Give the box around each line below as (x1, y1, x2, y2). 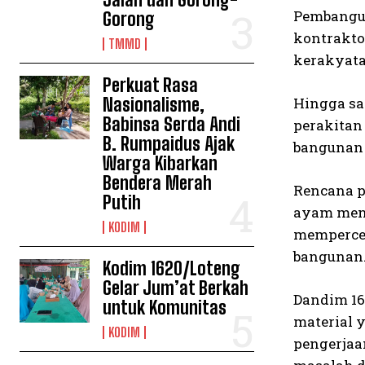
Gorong (103, 8, 156, 30)
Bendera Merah (103, 172, 213, 194)
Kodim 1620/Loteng (103, 257, 241, 279)
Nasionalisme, (103, 94, 205, 116)
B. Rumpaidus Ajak (103, 133, 235, 155)
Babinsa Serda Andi (103, 113, 241, 135)
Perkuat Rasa (103, 74, 199, 96)
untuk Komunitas (103, 297, 227, 319)
